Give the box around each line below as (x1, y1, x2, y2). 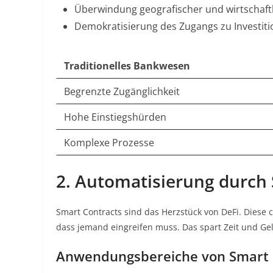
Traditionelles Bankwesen (64, 59, 190, 73)
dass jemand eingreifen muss (56, 221, 177, 233)
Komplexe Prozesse (64, 136, 154, 149)
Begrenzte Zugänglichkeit (64, 85, 180, 98)
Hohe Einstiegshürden (64, 110, 166, 124)
